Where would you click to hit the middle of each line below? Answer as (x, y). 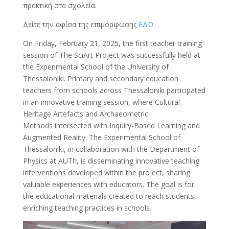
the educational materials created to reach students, (109, 196)
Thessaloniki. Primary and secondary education (100, 78)
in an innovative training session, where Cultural (101, 102)
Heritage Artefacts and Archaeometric (85, 114)
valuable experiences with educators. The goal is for (108, 184)
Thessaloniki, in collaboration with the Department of (111, 149)
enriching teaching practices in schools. (87, 208)
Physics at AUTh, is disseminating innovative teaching (111, 161)
